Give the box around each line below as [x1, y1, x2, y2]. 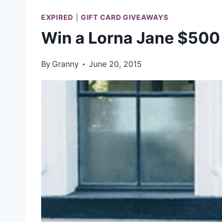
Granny [52, 59, 79, 69]
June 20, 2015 [89, 59, 142, 69]
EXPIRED [41, 13, 73, 21]
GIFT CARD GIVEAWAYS [81, 13, 168, 21]
